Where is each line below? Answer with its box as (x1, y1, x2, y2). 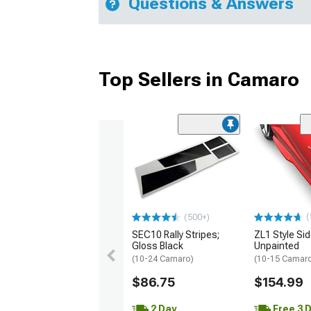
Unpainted (254, 239, 299, 251)
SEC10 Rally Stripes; (132, 228, 219, 240)
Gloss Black (132, 239, 183, 251)
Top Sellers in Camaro (99, 68, 299, 91)
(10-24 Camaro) (132, 253, 194, 264)
